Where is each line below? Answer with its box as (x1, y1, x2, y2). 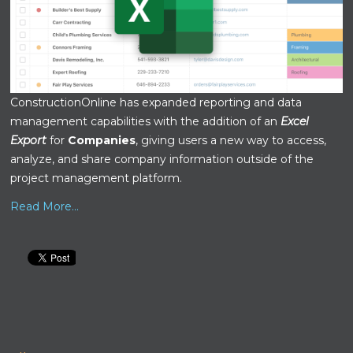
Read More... (10, 199, 80, 214)
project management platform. (10, 170, 186, 185)
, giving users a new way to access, (136, 132, 327, 147)
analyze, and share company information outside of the (10, 151, 314, 166)
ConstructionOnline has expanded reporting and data (10, 95, 303, 110)
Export (10, 132, 47, 147)
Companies (68, 132, 136, 147)
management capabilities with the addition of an (10, 113, 281, 128)
